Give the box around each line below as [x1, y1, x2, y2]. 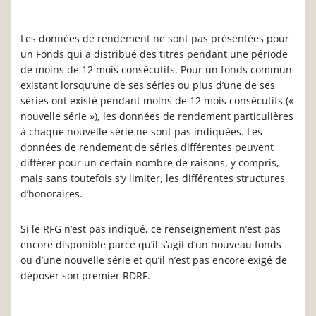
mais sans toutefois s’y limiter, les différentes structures [20, 171, 285, 186]
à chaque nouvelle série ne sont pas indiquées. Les [20, 125, 262, 139]
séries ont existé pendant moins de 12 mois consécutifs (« [20, 94, 293, 108]
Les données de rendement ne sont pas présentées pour [20, 32, 289, 46]
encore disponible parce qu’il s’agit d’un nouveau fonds [20, 238, 281, 252]
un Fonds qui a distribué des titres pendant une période [20, 47, 288, 61]
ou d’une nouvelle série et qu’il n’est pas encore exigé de [20, 253, 287, 267]
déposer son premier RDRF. [20, 269, 150, 283]
